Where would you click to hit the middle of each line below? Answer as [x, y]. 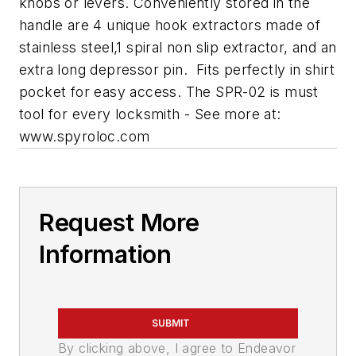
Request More [119, 222]
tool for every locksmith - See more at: [150, 114]
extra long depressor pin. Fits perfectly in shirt [177, 69]
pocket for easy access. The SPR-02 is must [169, 91]
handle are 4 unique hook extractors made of [170, 25]
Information [105, 254]
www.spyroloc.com [85, 136]
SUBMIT [171, 323]
